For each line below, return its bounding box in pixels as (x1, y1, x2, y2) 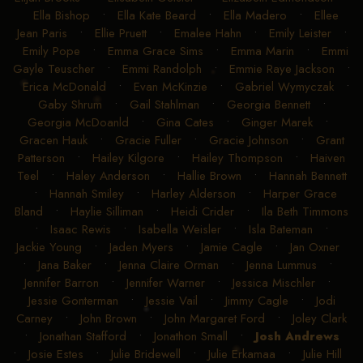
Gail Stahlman (129, 95, 199, 113)
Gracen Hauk (19, 130, 88, 149)
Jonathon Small (153, 327, 228, 345)
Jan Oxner (289, 237, 340, 256)
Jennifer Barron (24, 273, 99, 292)
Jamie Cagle (200, 237, 263, 256)
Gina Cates (156, 113, 214, 131)
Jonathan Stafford (39, 327, 126, 345)
